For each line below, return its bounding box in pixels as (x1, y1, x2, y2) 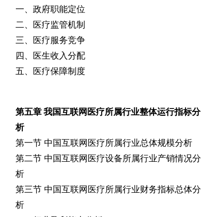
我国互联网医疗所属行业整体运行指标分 (44, 107, 201, 117)
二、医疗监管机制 (15, 19, 85, 30)
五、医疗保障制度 (15, 66, 85, 77)
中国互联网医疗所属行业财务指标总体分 (44, 184, 201, 195)
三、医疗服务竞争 (15, 35, 85, 46)
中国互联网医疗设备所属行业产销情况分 (44, 153, 201, 164)
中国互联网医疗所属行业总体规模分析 (44, 138, 192, 148)
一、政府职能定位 (15, 4, 85, 15)
